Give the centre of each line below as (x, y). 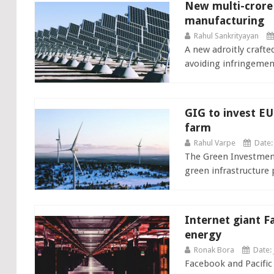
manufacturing (224, 20)
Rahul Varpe (214, 143)
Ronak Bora (214, 250)
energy (203, 235)
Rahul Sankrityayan (226, 36)
